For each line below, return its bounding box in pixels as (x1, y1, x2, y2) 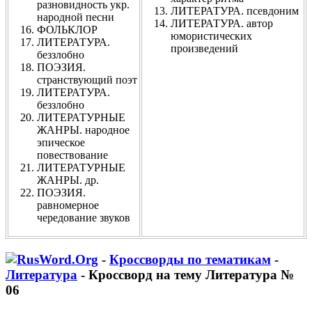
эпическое (37, 136, 85, 148)
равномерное (37, 198, 99, 211)
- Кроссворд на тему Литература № (77, 267, 294, 282)
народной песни (37, 10, 114, 23)
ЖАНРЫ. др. (37, 173, 99, 186)
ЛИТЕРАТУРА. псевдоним (171, 4, 299, 17)
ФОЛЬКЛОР (37, 23, 97, 36)
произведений (171, 42, 238, 54)
